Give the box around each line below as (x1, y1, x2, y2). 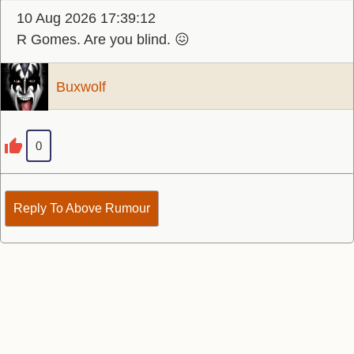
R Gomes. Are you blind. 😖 (17, 32, 190, 47)
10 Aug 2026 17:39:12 (17, 10, 156, 26)
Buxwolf (56, 79, 106, 95)
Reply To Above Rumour (13, 201, 150, 215)
